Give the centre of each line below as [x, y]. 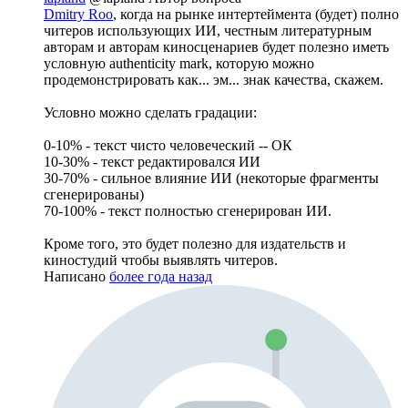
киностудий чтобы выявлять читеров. [161, 260]
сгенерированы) [94, 194]
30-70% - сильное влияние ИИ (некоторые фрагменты [211, 178]
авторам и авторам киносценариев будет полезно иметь [216, 46]
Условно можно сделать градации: [150, 112]
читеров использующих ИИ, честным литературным [208, 30]
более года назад [161, 276]
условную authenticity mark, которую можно [179, 63]
